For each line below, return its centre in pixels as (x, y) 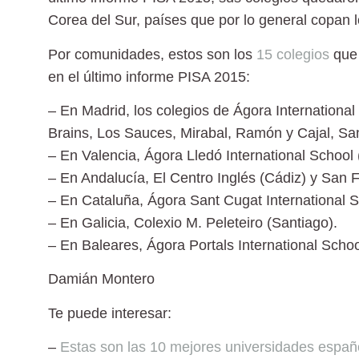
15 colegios (293, 54)
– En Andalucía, (99, 177)
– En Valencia (92, 155)
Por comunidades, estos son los (152, 54)
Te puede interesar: (110, 313)
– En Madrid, (89, 110)
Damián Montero (101, 279)
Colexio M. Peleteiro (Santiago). (234, 222)
